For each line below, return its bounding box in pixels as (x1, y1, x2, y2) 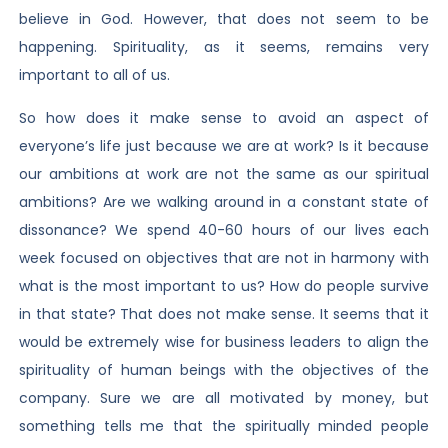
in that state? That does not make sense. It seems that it (18, 303, 430, 324)
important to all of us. (18, 65, 170, 86)
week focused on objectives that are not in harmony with (18, 247, 430, 268)
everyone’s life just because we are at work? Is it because (18, 135, 430, 156)
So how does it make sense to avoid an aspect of (18, 107, 430, 128)
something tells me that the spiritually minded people (18, 415, 430, 436)
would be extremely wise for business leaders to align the (18, 331, 430, 352)
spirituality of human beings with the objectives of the (18, 359, 430, 380)
